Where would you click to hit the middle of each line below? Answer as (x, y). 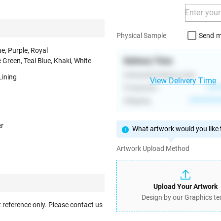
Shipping (137, 100)
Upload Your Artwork (185, 187)
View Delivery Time (183, 80)
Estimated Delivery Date (160, 75)
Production (141, 88)
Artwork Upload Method (153, 148)
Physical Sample (141, 36)
